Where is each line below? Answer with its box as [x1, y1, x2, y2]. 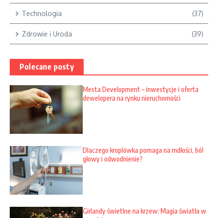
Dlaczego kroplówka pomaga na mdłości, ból [83, 146, 203, 154]
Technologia [22, 9, 62, 18]
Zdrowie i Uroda [22, 30, 72, 38]
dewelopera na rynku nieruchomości [83, 94, 181, 102]
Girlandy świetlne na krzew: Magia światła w [83, 206, 206, 215]
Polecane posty [19, 62, 74, 72]
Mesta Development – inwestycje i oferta [83, 85, 199, 93]
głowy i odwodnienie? [83, 155, 143, 163]
